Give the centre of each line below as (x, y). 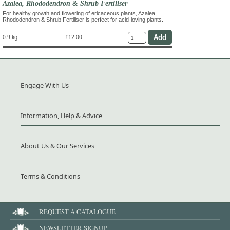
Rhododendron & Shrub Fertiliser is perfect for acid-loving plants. (83, 19)
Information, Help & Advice (61, 115)
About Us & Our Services (57, 146)
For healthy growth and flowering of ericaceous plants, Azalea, (80, 13)
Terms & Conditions (50, 176)
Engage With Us (45, 85)
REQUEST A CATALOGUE (77, 212)
